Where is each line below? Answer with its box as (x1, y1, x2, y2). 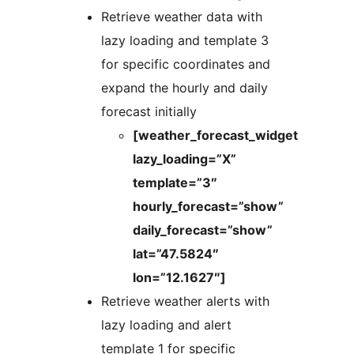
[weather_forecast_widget (133, 126, 298, 143)
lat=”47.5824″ (133, 245, 219, 262)
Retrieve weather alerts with (101, 292, 269, 309)
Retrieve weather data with (101, 8, 262, 24)
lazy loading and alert (101, 316, 232, 333)
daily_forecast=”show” (133, 221, 273, 238)
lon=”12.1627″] (133, 269, 226, 285)
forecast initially (101, 103, 197, 119)
